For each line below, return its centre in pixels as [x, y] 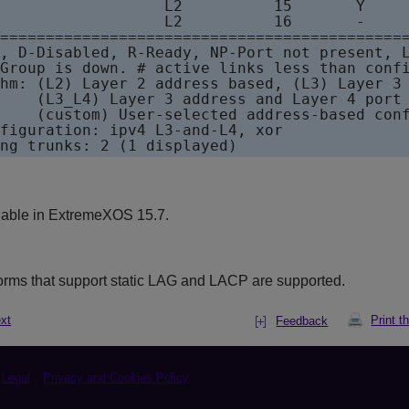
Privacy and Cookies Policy [116, 378]
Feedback [302, 321]
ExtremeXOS [91, 215]
